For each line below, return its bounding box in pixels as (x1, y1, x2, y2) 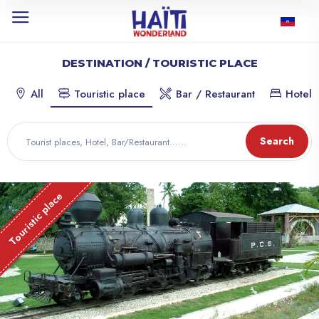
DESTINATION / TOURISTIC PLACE (61, 56, 258, 70)
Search (260, 134, 294, 148)
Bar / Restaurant (172, 86, 255, 102)
